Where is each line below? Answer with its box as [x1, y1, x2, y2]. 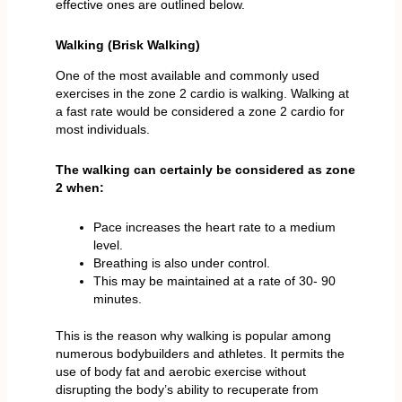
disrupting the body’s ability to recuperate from [55, 382, 319, 398]
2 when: [55, 179, 104, 195]
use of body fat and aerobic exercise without [55, 364, 306, 380]
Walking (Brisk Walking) [55, 37, 200, 52]
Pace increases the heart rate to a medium [92, 220, 336, 235]
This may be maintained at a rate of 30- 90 [92, 274, 336, 289]
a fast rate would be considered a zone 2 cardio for [55, 104, 345, 119]
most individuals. [55, 122, 150, 137]
